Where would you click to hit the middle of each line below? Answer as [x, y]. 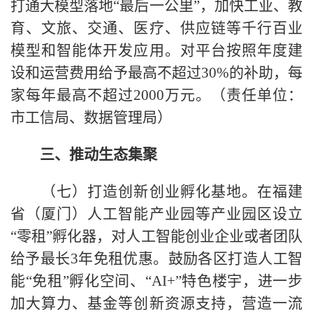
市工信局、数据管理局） [91, 117]
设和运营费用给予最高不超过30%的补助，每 [156, 72]
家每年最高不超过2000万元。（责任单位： [156, 95]
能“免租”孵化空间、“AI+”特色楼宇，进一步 [156, 281]
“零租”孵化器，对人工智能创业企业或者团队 [156, 236]
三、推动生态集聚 [99, 154]
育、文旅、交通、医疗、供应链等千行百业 [156, 28]
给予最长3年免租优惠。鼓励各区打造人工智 [156, 258]
